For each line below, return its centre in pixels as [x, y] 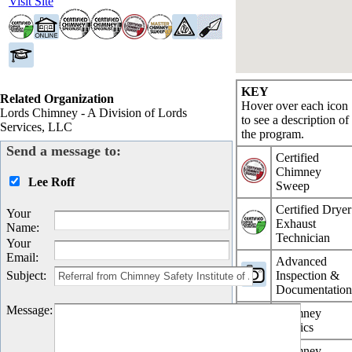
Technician [303, 237]
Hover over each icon [295, 105]
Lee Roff [51, 181]
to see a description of [295, 119]
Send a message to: [64, 150]
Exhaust [296, 223]
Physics [295, 327]
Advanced [302, 261]
